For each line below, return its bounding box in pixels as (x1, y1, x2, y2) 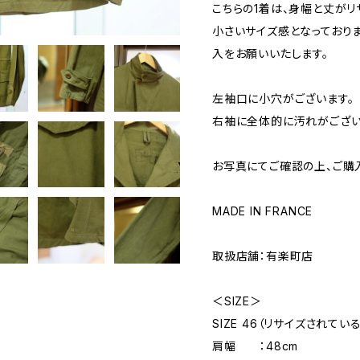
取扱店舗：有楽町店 (212, 249, 314, 264)
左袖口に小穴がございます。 (212, 92, 354, 106)
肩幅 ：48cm (212, 339, 299, 354)
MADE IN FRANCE (212, 204, 313, 219)
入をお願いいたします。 (212, 47, 329, 61)
